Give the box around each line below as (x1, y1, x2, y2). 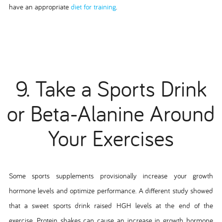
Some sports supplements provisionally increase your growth (8, 171, 214, 181)
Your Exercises (48, 124, 174, 153)
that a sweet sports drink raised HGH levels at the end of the (8, 201, 214, 211)
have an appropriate (8, 1, 69, 11)
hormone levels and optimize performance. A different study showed (8, 186, 214, 196)
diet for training (68, 1, 116, 11)
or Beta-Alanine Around (7, 99, 215, 128)
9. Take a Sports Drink (15, 74, 207, 103)
